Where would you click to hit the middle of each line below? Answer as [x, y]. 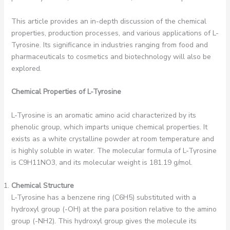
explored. [26, 68]
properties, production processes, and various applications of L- [115, 33]
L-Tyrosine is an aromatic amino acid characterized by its [103, 115]
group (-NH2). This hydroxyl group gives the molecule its [104, 221]
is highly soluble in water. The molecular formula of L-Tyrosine [114, 150]
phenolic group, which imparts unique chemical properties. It [109, 127]
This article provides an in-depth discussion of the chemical [109, 21]
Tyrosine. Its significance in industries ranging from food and [109, 45]
